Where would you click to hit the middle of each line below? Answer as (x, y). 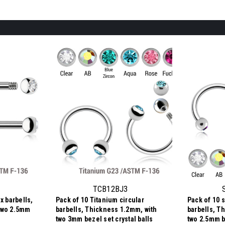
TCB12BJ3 (110, 189)
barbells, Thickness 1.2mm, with (106, 209)
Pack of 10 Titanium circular (100, 200)
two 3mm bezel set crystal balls (104, 219)
